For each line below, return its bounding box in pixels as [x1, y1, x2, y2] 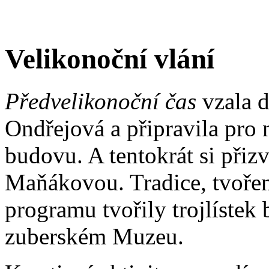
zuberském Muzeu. [5, 223, 184, 250]
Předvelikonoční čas [5, 88, 196, 115]
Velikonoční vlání [5, 43, 214, 74]
